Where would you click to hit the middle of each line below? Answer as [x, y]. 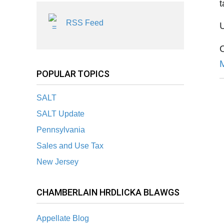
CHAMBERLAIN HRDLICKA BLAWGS [108, 192]
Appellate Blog [63, 218]
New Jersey [57, 162]
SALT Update [60, 114]
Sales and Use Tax [70, 146]
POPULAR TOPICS [73, 74]
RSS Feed [85, 23]
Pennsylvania [61, 130]
